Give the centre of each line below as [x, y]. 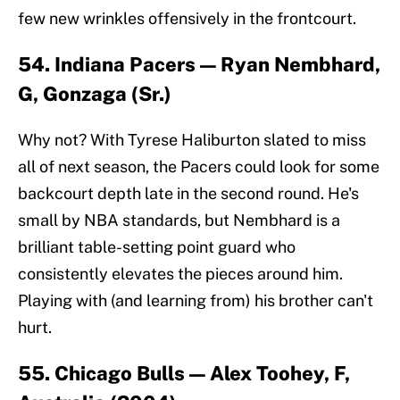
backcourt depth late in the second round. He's [188, 194]
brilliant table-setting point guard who [157, 247]
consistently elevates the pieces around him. [180, 274]
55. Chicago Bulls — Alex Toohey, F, [184, 374]
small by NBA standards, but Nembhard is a [179, 221]
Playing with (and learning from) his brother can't [196, 301]
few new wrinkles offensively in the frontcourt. [187, 19]
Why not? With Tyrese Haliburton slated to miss [192, 140]
